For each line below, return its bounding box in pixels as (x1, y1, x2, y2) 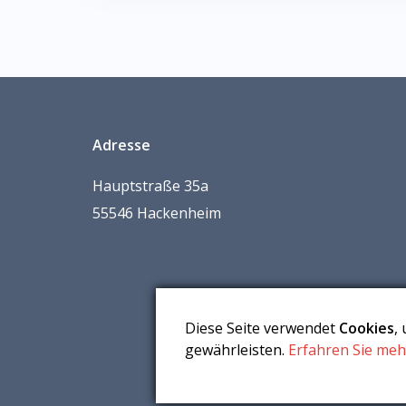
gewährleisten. (185, 340, 288, 360)
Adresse (92, 134, 150, 155)
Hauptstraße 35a (92, 175, 208, 196)
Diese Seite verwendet (185, 318, 339, 338)
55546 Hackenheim (92, 202, 221, 223)
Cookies (339, 318, 394, 338)
